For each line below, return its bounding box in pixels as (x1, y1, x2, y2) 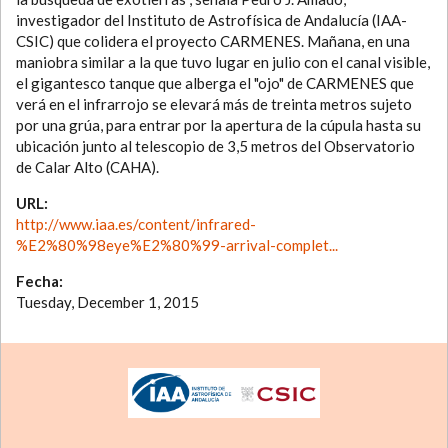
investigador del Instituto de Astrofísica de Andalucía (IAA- (16, 11, 407, 30)
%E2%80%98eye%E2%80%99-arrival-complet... (16, 236, 338, 255)
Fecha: (16, 272, 66, 291)
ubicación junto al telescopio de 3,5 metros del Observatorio (16, 137, 415, 156)
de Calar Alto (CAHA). (16, 158, 159, 177)
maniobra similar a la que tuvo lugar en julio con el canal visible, (16, 53, 430, 72)
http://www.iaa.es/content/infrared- (16, 215, 256, 234)
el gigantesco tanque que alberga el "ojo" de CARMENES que (16, 74, 414, 93)
